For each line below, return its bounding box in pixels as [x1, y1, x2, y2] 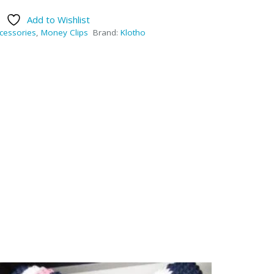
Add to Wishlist [26, 13, 90, 26]
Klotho [120, 26, 146, 38]
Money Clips [40, 26, 88, 38]
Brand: [93, 26, 121, 38]
